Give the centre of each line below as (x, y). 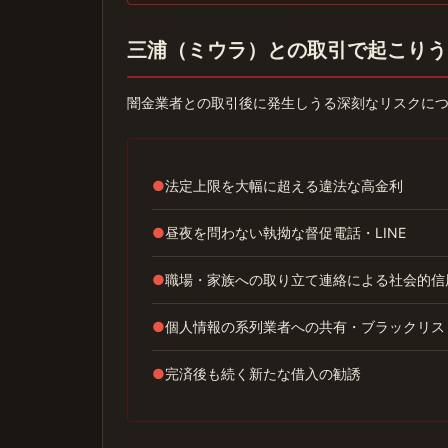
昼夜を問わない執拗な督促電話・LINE (285, 232)
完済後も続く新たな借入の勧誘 (263, 373)
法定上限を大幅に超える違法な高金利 (284, 185)
